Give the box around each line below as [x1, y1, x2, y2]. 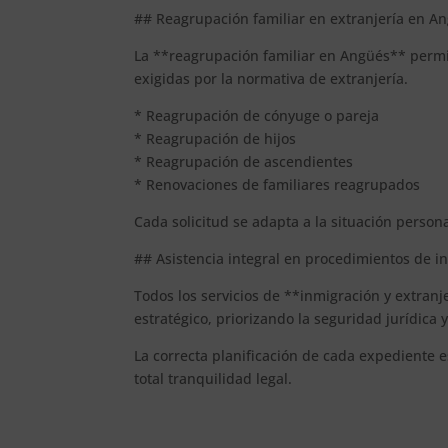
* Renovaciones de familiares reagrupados [134, 174, 421, 194]
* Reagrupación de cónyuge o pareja [134, 105, 380, 125]
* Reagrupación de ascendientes [134, 151, 354, 171]
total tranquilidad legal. [134, 368, 293, 388]
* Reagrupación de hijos [134, 128, 297, 148]
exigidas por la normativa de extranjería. [134, 68, 409, 88]
